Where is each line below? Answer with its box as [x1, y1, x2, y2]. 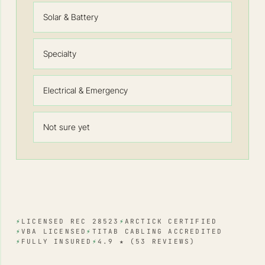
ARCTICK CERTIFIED [124, 217, 218, 225]
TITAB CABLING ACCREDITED [92, 227, 223, 235]
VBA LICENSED [21, 227, 87, 235]
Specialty [43, 49, 76, 59]
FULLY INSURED [21, 237, 92, 245]
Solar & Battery [43, 12, 98, 22]
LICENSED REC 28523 [21, 217, 119, 225]
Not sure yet [43, 122, 90, 132]
